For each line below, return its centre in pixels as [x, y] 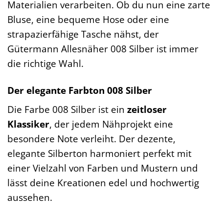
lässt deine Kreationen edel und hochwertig [103, 183]
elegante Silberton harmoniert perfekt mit [99, 153]
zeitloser [147, 109]
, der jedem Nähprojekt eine [111, 124]
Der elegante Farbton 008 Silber [80, 90]
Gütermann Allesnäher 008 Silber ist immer [103, 48]
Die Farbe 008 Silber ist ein [67, 109]
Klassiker [28, 124]
